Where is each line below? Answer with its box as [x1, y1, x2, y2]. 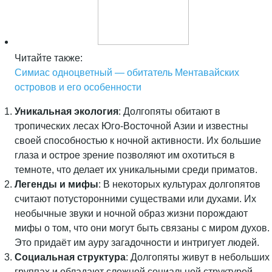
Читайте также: [15, 53, 83, 63]
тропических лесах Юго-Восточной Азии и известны [15, 121, 248, 131]
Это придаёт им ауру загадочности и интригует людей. [15, 237, 259, 248]
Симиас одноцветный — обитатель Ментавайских [15, 67, 239, 78]
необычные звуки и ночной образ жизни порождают [15, 208, 248, 219]
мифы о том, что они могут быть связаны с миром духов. [15, 223, 270, 233]
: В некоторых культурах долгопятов [98, 179, 260, 189]
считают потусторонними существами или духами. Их [15, 194, 256, 204]
